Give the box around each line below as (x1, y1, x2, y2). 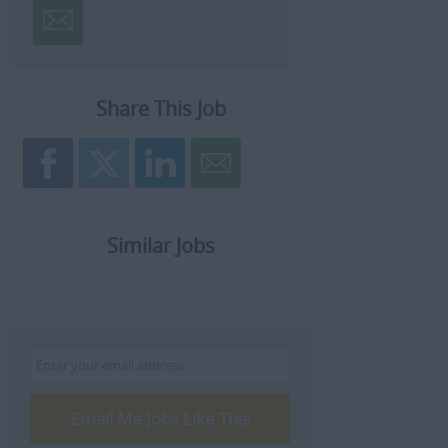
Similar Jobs (106, 232, 215, 259)
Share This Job (95, 95, 226, 122)
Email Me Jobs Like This (70, 407, 250, 430)
